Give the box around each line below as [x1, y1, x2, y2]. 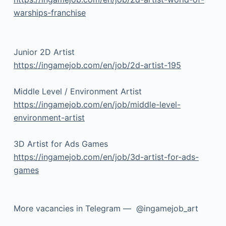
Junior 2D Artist [13, 46, 75, 57]
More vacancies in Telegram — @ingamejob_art [13, 203, 198, 213]
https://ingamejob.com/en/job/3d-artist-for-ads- [13, 151, 199, 162]
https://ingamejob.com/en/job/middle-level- [13, 99, 181, 109]
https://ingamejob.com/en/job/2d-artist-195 [13, 60, 181, 70]
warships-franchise [13, 7, 86, 18]
